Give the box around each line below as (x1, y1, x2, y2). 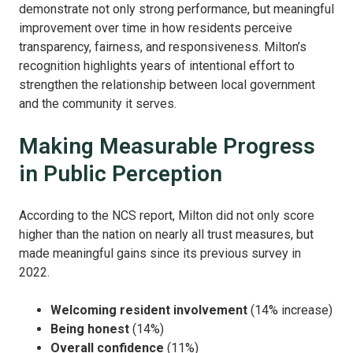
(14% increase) (251, 303, 333, 318)
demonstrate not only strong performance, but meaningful (19, 2, 334, 17)
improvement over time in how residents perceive (19, 20, 292, 36)
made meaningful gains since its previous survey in (19, 246, 301, 262)
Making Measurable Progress (19, 133, 315, 160)
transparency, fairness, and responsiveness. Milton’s (19, 39, 307, 55)
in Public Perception (19, 161, 222, 188)
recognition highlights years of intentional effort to (19, 58, 295, 74)
